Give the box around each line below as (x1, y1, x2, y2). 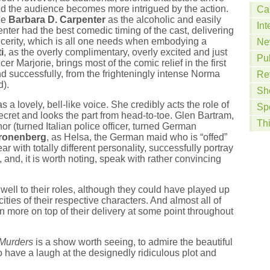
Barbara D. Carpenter (8, 14, 105, 25)
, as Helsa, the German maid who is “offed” (46, 132, 227, 142)
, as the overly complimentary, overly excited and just (4, 47, 227, 57)
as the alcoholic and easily (105, 14, 221, 25)
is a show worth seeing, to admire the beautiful (33, 237, 233, 247)
